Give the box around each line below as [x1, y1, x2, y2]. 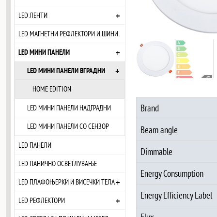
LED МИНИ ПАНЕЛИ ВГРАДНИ [27, 65, 106, 76]
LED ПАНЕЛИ [18, 140, 52, 150]
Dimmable [140, 145, 172, 157]
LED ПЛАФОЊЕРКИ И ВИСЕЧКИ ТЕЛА [18, 177, 115, 187]
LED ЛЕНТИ [18, 10, 48, 20]
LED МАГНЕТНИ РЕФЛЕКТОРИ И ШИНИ [18, 29, 119, 39]
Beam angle [140, 123, 178, 136]
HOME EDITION [32, 84, 72, 94]
